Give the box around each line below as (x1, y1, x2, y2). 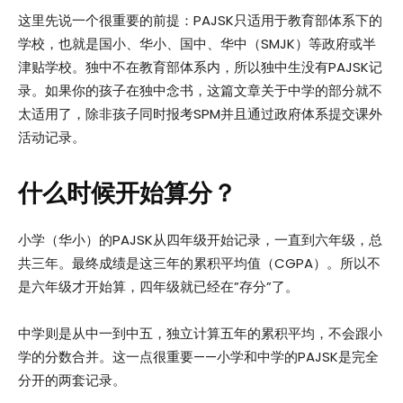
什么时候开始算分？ (18, 179, 237, 209)
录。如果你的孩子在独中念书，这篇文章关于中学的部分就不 (18, 81, 382, 101)
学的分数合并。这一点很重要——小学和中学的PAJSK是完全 (18, 347, 379, 367)
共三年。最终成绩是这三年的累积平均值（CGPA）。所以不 (18, 254, 381, 273)
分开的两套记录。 (18, 371, 126, 390)
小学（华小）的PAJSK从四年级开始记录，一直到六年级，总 (18, 230, 382, 250)
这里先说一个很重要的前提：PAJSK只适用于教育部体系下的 (18, 11, 382, 31)
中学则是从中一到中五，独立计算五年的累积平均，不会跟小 (18, 324, 382, 344)
